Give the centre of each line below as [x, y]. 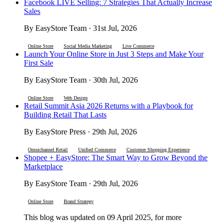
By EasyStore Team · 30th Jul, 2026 [81, 80]
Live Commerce [138, 46]
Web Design [75, 98]
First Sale [39, 63]
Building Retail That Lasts [65, 114]
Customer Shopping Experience [158, 149]
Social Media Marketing [88, 46]
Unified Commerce [97, 149]
